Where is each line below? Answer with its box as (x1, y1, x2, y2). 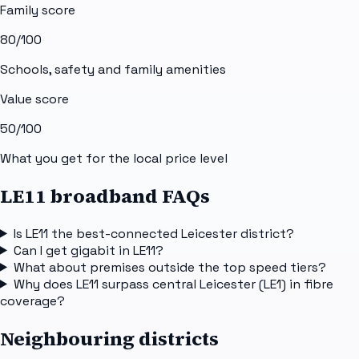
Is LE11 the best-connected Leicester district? (13, 224, 294, 242)
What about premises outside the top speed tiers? (13, 258, 326, 276)
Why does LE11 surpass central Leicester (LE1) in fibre (13, 275, 333, 292)
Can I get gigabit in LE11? (13, 241, 163, 259)
